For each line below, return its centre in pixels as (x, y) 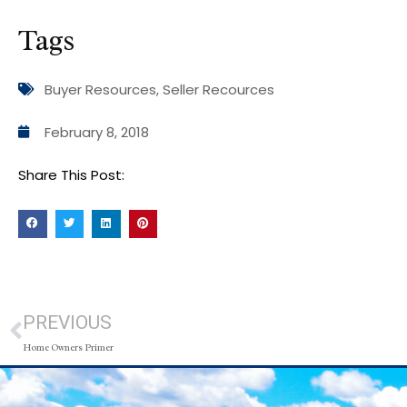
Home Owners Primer (68, 348)
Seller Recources (218, 89)
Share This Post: (71, 174)
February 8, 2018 (97, 132)
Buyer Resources (100, 89)
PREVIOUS (67, 323)
